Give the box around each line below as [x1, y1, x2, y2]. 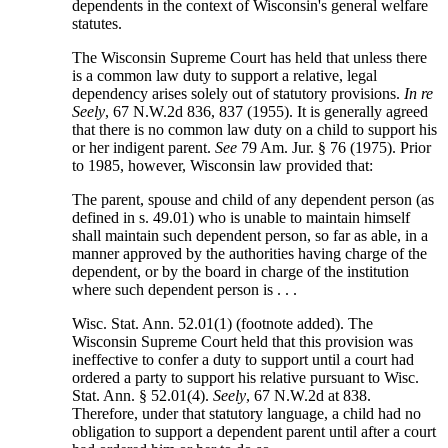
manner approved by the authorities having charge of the [72, 245, 428, 263]
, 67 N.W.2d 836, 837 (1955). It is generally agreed [105, 103, 429, 121]
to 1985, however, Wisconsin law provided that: [72, 157, 374, 175]
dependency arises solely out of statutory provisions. [72, 85, 405, 103]
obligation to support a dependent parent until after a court [72, 423, 437, 441]
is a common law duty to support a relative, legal [72, 67, 378, 85]
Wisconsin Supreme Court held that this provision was [72, 333, 414, 351]
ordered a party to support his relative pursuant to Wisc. [72, 369, 420, 387]
